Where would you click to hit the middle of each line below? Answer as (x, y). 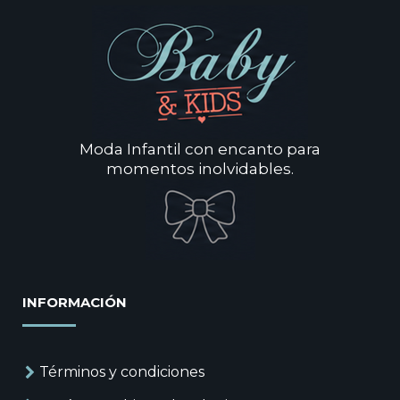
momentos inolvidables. (200, 169)
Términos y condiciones (122, 372)
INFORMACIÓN (75, 303)
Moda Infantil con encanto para (200, 150)
